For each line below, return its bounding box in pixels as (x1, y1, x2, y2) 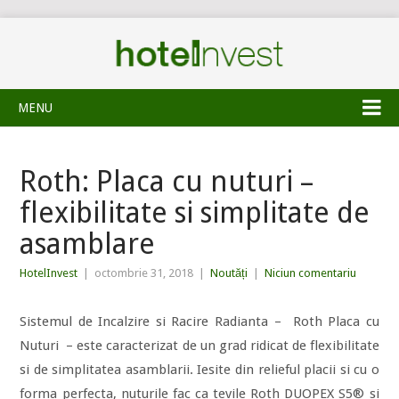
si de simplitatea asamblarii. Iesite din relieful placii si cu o (20, 362, 379, 378)
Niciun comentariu (265, 266, 357, 280)
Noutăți (210, 266, 248, 280)
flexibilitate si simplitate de (20, 196, 370, 230)
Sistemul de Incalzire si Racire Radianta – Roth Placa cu (20, 313, 379, 330)
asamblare (20, 227, 156, 261)
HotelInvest (20, 266, 78, 280)
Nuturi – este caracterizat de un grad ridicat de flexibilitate (20, 338, 379, 354)
